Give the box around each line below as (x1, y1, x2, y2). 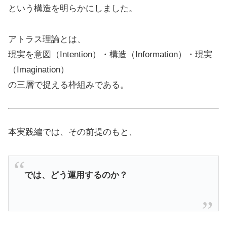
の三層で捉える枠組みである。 (8, 80, 129, 90)
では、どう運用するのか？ (24, 170, 128, 180)
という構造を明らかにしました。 (8, 4, 137, 14)
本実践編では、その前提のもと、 (8, 127, 137, 137)
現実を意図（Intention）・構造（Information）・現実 (8, 49, 212, 59)
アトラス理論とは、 (8, 34, 86, 44)
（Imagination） (8, 64, 69, 74)
